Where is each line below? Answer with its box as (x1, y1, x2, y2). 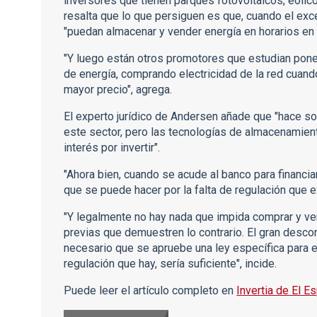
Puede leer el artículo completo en (64, 284, 237, 297)
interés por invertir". (64, 141, 161, 154)
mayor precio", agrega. (64, 83, 173, 96)
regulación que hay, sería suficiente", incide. (64, 257, 277, 270)
